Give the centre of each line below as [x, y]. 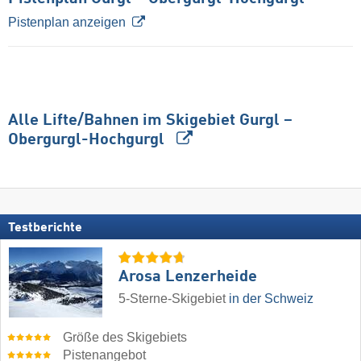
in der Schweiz [271, 298]
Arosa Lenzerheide [188, 277]
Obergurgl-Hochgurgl [88, 140]
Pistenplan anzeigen [67, 22]
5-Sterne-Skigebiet [174, 298]
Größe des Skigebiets [125, 337]
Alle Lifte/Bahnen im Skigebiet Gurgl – [150, 120]
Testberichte [45, 228]
